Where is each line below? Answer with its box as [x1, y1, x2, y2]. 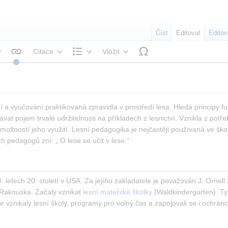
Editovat [176, 29, 201, 37]
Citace [33, 47, 54, 55]
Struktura [88, 61, 118, 69]
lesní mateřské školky [83, 188, 153, 196]
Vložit [102, 47, 120, 55]
